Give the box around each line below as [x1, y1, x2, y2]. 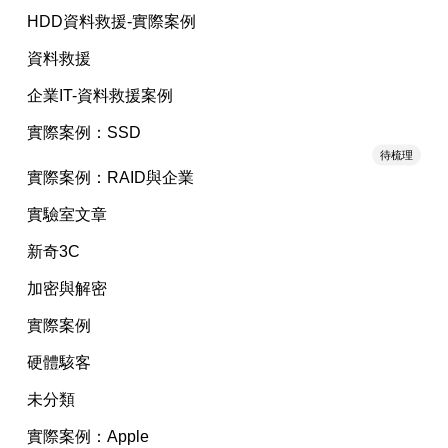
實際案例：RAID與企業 [26, 169, 194, 187]
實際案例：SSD [26, 124, 141, 142]
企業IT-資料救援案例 [26, 87, 173, 105]
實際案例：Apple [26, 428, 149, 446]
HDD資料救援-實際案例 [26, 13, 196, 31]
